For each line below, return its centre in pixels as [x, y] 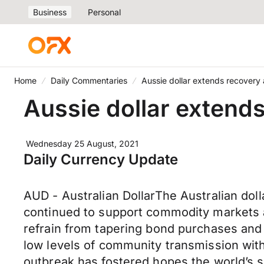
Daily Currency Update [101, 159]
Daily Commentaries [89, 80]
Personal [104, 12]
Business [50, 12]
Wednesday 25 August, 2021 [82, 143]
